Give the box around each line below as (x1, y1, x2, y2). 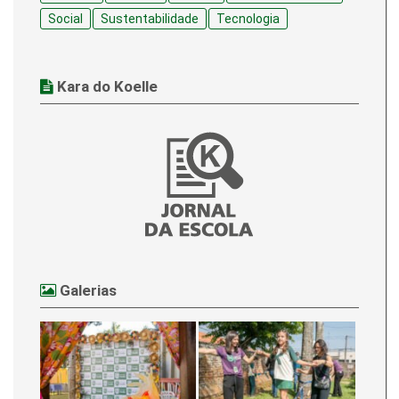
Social (48, 12, 83, 27)
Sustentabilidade (101, 12, 199, 27)
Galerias (56, 281, 117, 300)
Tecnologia (216, 12, 280, 27)
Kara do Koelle (53, 77, 158, 96)
